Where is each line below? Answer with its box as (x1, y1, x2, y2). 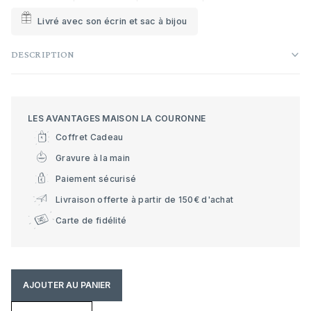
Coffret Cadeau (56, 131, 124, 142)
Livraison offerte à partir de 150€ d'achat (56, 194, 234, 205)
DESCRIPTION (11, 49, 75, 60)
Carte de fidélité (56, 215, 127, 226)
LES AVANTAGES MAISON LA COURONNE (28, 113, 206, 124)
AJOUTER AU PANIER (23, 280, 110, 290)
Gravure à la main (56, 152, 131, 163)
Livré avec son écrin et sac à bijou (37, 16, 187, 26)
